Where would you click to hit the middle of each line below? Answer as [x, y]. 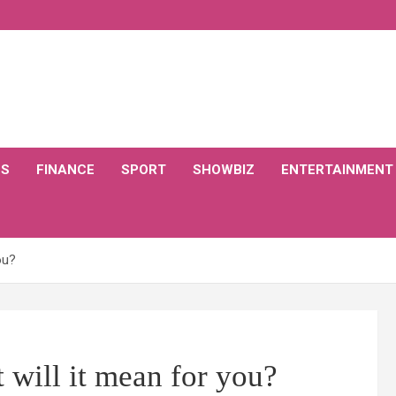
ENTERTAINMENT [337, 170]
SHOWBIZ [224, 170]
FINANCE [65, 170]
